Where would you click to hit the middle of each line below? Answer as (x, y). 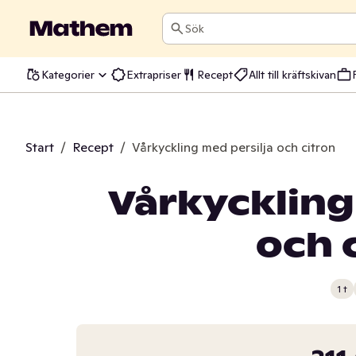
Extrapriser (154, 74)
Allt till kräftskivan (292, 74)
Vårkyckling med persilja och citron (234, 147)
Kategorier (68, 74)
